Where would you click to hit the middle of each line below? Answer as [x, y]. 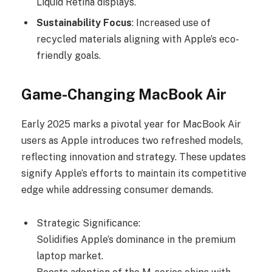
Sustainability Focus [84, 23]
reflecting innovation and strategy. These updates [134, 157]
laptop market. [70, 256]
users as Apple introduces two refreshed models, [132, 140]
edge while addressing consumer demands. [117, 189]
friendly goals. [69, 56]
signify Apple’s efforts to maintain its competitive [134, 173]
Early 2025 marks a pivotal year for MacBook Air [131, 124]
